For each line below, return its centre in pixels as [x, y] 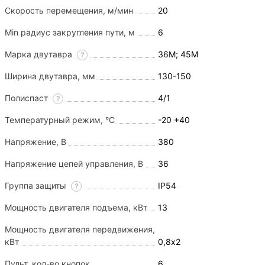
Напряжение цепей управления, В [74, 163]
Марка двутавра [40, 54]
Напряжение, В [35, 141]
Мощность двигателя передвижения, [80, 229]
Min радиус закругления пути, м [70, 32]
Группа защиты [37, 185]
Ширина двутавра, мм [50, 76]
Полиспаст [28, 98]
